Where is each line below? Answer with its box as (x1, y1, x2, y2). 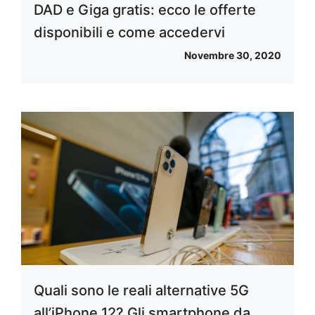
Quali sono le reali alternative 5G (34, 282, 249, 300)
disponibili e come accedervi (34, 23, 225, 41)
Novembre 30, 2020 (184, 49, 281, 61)
